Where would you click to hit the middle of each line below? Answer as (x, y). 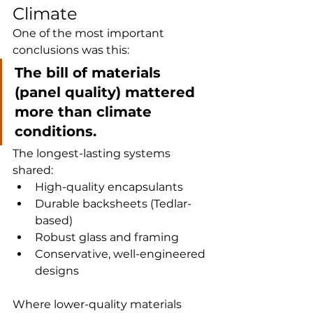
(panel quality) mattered (107, 93)
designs (57, 271)
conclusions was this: (71, 50)
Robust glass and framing (107, 238)
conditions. (56, 132)
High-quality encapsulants (109, 187)
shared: (33, 170)
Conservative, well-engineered (122, 254)
